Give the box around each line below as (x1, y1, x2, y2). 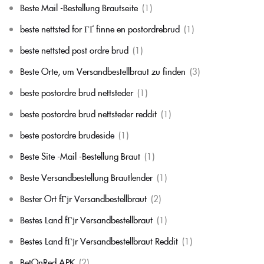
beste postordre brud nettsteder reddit (20, 107, 157, 120)
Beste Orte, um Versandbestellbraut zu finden (20, 65, 186, 77)
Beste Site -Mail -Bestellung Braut (20, 150, 140, 162)
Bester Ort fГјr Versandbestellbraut (20, 192, 147, 204)
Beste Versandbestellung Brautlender (20, 171, 153, 183)
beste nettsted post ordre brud (20, 44, 128, 56)
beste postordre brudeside (20, 128, 114, 141)
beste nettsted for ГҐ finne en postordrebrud (20, 22, 180, 35)
